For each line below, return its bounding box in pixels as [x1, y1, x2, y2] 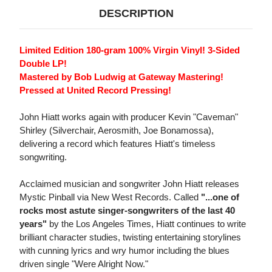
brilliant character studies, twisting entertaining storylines [19, 232, 241, 243]
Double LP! [19, 58, 67, 69]
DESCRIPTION [98, 7, 174, 20]
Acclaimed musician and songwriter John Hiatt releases [19, 178, 239, 189]
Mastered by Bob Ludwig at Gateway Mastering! [19, 72, 223, 83]
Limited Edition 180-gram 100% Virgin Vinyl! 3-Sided [19, 45, 240, 56]
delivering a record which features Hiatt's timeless [19, 138, 216, 149]
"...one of [201, 192, 239, 203]
